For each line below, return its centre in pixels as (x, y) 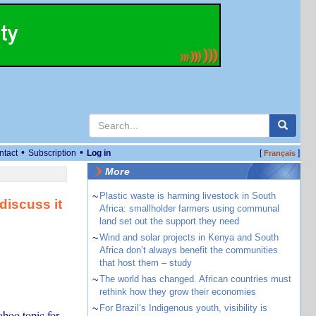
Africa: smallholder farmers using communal (189, 208)
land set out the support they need (169, 221)
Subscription (52, 153)
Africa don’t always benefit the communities (188, 250)
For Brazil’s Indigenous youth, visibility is (183, 308)
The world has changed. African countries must (195, 279)
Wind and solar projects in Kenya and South (189, 237)
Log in (99, 153)
